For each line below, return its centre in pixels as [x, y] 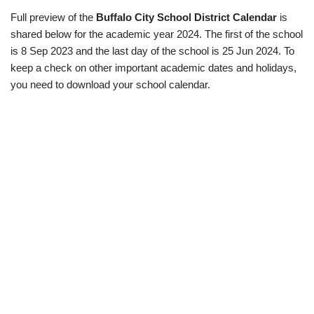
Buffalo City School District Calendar [186, 18]
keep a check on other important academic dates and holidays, [153, 68]
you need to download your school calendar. [110, 85]
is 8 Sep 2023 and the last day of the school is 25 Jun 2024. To [152, 51]
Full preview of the [53, 18]
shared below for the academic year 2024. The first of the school [157, 34]
